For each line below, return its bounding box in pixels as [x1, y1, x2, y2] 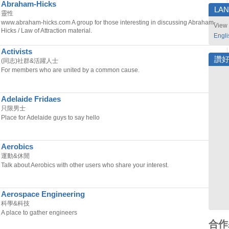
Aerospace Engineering [1, 190, 85, 198]
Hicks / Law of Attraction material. [1, 27, 92, 34]
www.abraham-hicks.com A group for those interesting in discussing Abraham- [1, 19, 216, 26]
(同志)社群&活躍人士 [1, 57, 58, 64]
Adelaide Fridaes [1, 95, 61, 103]
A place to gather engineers [1, 209, 77, 216]
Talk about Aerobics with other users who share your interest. [1, 162, 169, 169]
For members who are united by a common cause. [1, 66, 140, 74]
